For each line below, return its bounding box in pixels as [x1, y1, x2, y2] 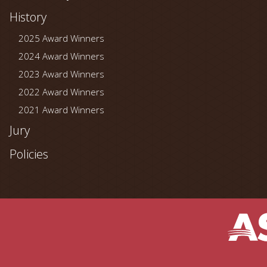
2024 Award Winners [18, 50, 104, 63]
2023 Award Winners [18, 68, 104, 80]
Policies [10, 146, 48, 163]
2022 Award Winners [18, 86, 104, 98]
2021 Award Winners [18, 104, 104, 116]
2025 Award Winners [18, 32, 104, 45]
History [10, 9, 46, 26]
